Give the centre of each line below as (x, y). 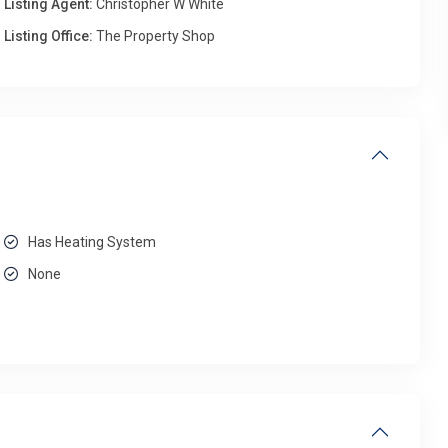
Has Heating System (92, 242)
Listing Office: (49, 36)
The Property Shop (154, 36)
